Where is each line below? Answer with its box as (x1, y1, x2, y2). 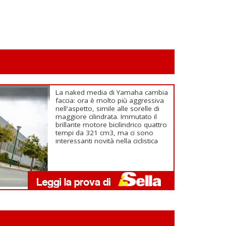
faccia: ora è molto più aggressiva (55, 96, 164, 105)
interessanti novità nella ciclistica (55, 136, 160, 145)
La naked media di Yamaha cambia (55, 88, 168, 97)
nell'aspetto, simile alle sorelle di (55, 104, 160, 113)
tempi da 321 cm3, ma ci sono (55, 128, 154, 137)
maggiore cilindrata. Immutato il (55, 112, 157, 121)
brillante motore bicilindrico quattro (55, 120, 167, 129)
